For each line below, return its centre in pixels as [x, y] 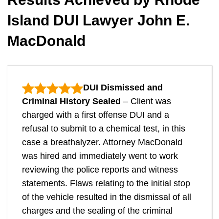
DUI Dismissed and [123, 88]
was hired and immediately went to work [100, 156]
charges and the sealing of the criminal [97, 211]
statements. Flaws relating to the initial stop [106, 184]
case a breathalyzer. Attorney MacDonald [102, 142]
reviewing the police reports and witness [100, 170]
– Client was [146, 101]
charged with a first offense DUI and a [96, 115]
